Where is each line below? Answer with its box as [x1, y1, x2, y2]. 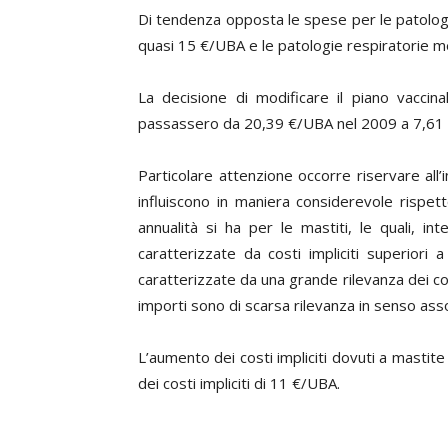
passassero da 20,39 [138, 113, 288, 133]
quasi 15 [138, 35, 200, 55]
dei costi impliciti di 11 [138, 373, 292, 393]
